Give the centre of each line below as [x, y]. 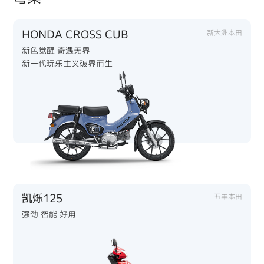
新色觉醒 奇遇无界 [56, 50]
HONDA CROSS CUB [75, 34]
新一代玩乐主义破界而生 [67, 63]
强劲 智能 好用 [49, 214]
